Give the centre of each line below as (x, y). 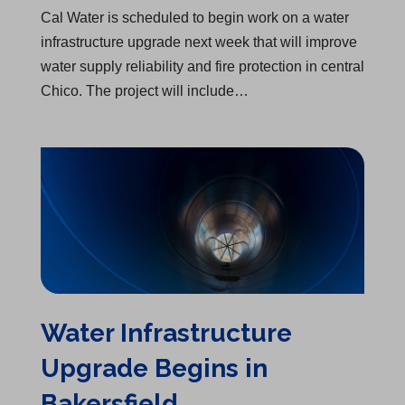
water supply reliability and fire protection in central (202, 66)
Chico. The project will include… (145, 90)
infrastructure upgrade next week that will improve (199, 42)
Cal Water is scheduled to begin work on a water (195, 17)
